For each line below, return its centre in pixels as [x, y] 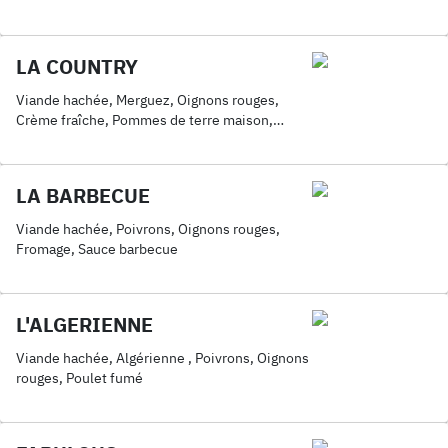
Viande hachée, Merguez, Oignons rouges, [147, 100]
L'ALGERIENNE [84, 324]
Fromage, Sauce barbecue [97, 249]
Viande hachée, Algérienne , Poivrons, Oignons [162, 358]
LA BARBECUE [83, 195]
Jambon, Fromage [72, 31]
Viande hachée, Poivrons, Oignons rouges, [148, 229]
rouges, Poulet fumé [79, 378]
